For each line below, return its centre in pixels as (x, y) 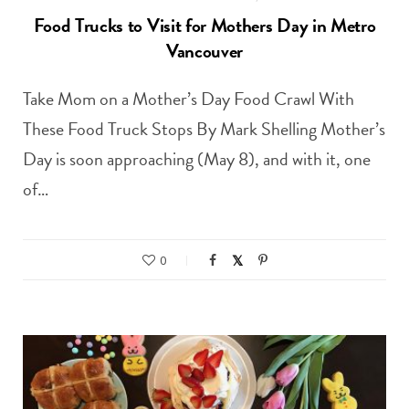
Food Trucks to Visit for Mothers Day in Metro (204, 25)
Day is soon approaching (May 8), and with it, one (197, 158)
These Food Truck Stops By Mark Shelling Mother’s (204, 128)
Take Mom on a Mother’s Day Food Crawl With (189, 98)
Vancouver (204, 51)
